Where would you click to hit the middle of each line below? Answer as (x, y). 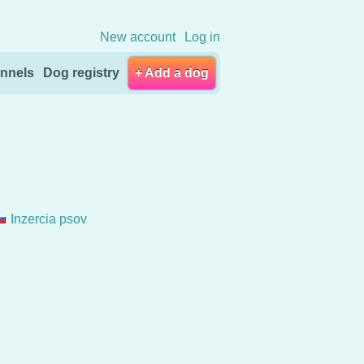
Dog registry (81, 72)
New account (137, 37)
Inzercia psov (48, 219)
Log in (202, 37)
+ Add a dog (172, 72)
